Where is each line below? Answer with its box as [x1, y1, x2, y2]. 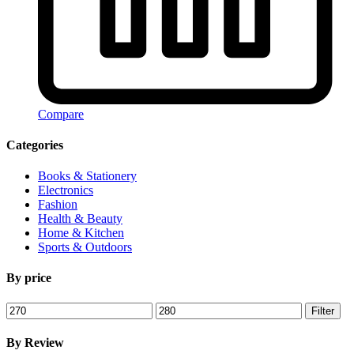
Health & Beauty [38, 212, 122, 226]
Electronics [38, 183, 93, 198]
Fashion [38, 198, 77, 212]
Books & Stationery [38, 169, 137, 183]
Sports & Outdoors [38, 240, 132, 254]
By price [6, 271, 51, 285]
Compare [38, 107, 84, 121]
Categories [6, 137, 63, 152]
